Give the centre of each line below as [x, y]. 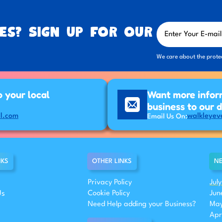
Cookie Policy [109, 194]
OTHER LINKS [112, 162]
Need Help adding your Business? [142, 205]
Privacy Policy [110, 183]
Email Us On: [167, 116]
